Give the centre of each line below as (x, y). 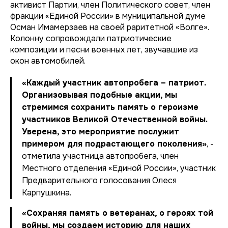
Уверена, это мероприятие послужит (101, 132)
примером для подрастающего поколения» (114, 144)
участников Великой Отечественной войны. (115, 119)
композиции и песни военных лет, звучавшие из (104, 50)
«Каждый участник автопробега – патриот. (114, 83)
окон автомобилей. (48, 61)
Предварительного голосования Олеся (99, 180)
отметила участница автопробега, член (100, 156)
